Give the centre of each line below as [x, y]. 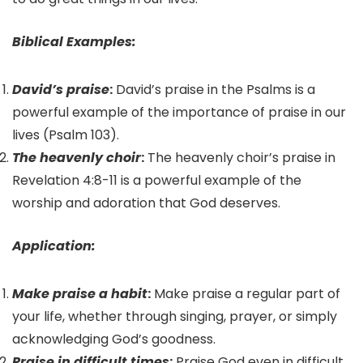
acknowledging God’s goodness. [114, 340]
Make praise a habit [80, 294]
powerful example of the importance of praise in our [179, 113]
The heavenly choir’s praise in [240, 158]
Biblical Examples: [74, 42]
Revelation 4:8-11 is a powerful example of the [157, 181]
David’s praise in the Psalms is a [214, 90]
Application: [54, 246]
